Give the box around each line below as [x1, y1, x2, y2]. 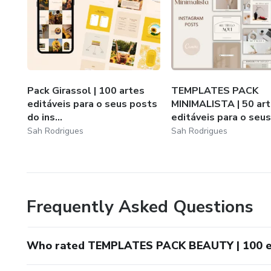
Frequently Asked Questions [27, 195, 253, 218]
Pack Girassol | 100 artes [27, 83, 145, 97]
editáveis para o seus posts [27, 97, 157, 111]
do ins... [27, 110, 62, 124]
